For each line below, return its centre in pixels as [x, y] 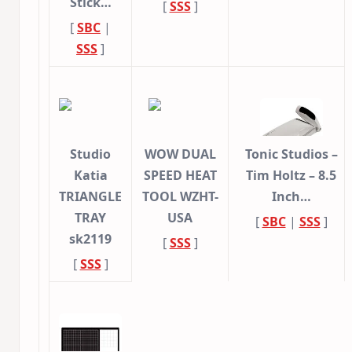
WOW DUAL [180, 154]
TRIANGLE [90, 197]
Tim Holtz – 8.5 [291, 176]
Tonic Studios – [291, 154]
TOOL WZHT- [180, 197]
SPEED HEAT [180, 176]
